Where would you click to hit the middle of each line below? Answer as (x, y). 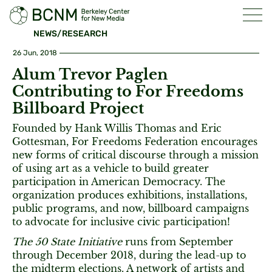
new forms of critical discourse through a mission (135, 155)
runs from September (178, 242)
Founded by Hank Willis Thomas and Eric (117, 128)
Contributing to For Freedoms (128, 91)
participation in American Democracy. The (119, 182)
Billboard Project (78, 108)
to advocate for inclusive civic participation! (121, 222)
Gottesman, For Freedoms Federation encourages (135, 141)
